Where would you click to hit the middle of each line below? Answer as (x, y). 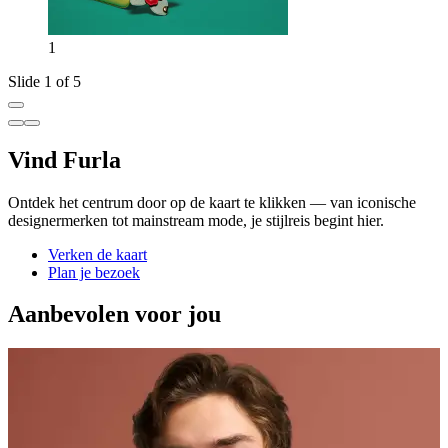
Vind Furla (64, 159)
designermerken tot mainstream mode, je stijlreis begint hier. (196, 220)
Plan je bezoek (94, 272)
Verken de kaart (97, 254)
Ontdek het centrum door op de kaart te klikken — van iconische (212, 202)
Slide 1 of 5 (44, 81)
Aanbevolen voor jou (114, 314)
